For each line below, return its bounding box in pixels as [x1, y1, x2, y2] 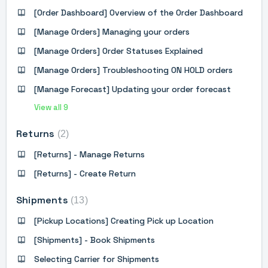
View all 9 [34, 102, 68, 112]
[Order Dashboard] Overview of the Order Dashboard [34, 7, 243, 18]
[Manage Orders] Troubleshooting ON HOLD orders [34, 64, 233, 75]
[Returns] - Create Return [34, 167, 136, 179]
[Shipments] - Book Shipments [34, 234, 155, 245]
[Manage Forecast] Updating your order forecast [34, 83, 231, 95]
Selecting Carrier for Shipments [34, 253, 159, 264]
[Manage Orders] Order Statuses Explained [34, 45, 203, 56]
